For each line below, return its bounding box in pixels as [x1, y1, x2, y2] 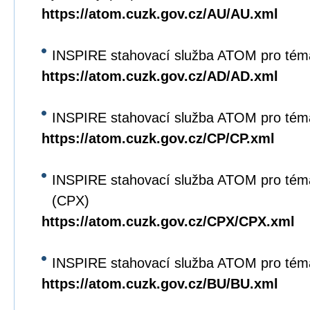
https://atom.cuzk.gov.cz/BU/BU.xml [42, 276, 278, 291]
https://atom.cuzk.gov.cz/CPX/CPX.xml [42, 214, 295, 229]
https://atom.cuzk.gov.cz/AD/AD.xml [42, 69, 278, 84]
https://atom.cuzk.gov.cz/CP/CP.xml [42, 131, 275, 146]
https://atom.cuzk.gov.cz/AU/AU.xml [42, 6, 278, 21]
